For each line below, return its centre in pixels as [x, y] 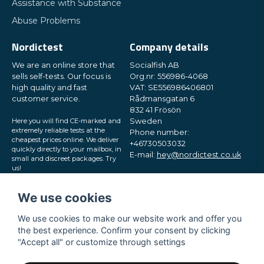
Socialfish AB [154, 65]
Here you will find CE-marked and [66, 121]
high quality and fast [49, 88]
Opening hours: [158, 177]
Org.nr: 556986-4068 [169, 76]
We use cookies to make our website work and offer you [130, 218]
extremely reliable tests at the [58, 130]
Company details [169, 47]
